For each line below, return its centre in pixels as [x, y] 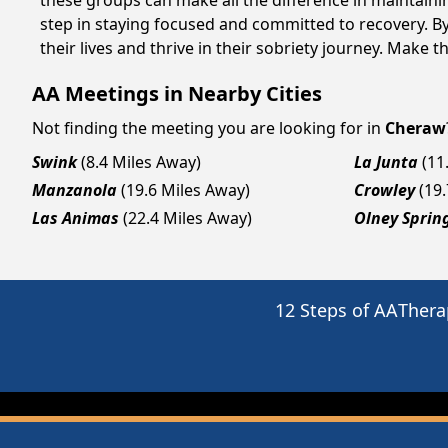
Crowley [384, 190]
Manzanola [74, 190]
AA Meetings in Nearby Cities [177, 93]
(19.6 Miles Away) [185, 190]
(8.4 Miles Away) [141, 162]
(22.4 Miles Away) [187, 218]
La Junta [386, 162]
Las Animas [75, 218]
